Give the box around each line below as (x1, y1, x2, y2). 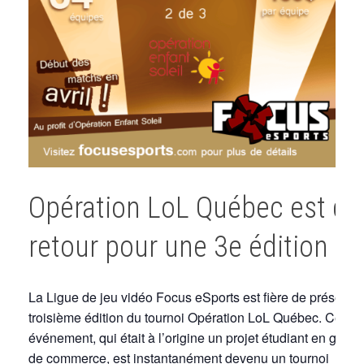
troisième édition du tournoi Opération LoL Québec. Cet (28, 308, 345, 327)
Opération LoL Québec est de (28, 191, 361, 226)
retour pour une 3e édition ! (28, 230, 340, 265)
